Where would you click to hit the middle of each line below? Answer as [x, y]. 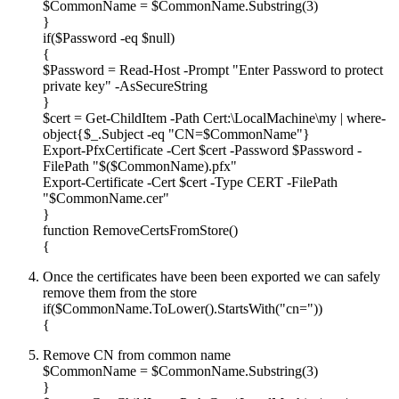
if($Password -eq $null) [109, 37]
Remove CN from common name [137, 354]
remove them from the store [120, 292]
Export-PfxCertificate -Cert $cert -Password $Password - [202, 150]
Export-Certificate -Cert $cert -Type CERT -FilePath [190, 182]
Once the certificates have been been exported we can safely [212, 276]
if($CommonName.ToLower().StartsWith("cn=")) [183, 308]
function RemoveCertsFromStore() [140, 230]
